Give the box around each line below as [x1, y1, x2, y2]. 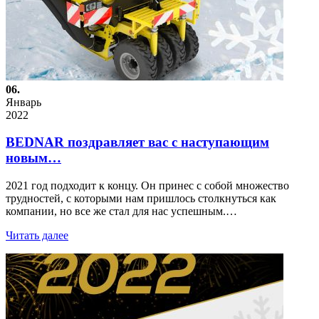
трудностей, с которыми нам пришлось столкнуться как [6, 192, 276, 204]
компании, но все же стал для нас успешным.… [6, 204, 237, 217]
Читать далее [6, 229, 68, 241]
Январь [6, 95, 41, 108]
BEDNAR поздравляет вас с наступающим [6, 135, 269, 150]
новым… [6, 150, 61, 166]
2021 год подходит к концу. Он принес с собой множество [6, 179, 289, 192]
